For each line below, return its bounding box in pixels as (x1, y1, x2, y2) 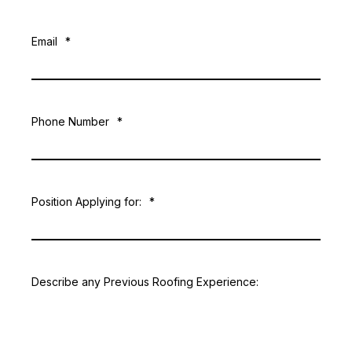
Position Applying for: (31, 195, 141, 209)
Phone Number (31, 115, 109, 129)
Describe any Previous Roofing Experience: (31, 275, 258, 289)
